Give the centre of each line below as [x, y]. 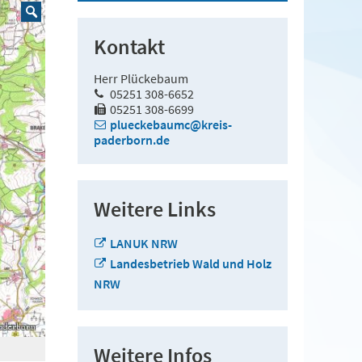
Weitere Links [154, 209]
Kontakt [129, 47]
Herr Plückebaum [141, 78]
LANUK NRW [143, 243]
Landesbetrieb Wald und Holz [190, 263]
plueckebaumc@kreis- [170, 124]
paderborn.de [131, 140]
